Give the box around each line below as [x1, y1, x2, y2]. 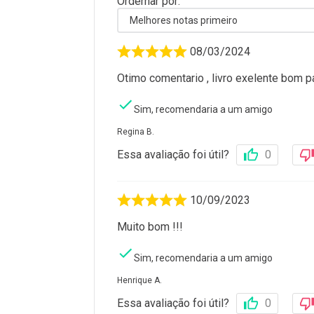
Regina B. [117, 127, 154, 137]
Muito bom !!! [117, 220, 183, 234]
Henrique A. [117, 275, 162, 286]
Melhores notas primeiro [130, 15, 238, 27]
